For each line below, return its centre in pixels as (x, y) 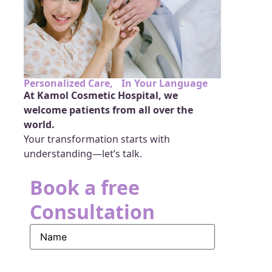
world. (39, 124)
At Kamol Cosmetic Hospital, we (101, 95)
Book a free (85, 188)
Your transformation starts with (97, 139)
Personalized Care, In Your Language (116, 83)
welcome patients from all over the (109, 110)
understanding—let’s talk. (83, 153)
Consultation (93, 212)
